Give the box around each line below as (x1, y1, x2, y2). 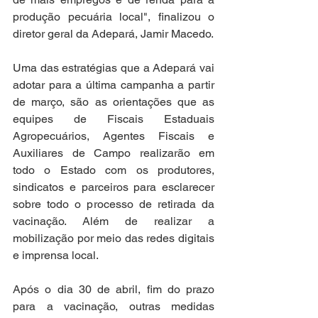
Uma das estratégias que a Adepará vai (13, 61, 214, 75)
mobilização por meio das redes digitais (13, 231, 214, 245)
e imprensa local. (13, 248, 102, 262)
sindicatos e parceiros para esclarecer (13, 180, 214, 194)
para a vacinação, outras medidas (13, 300, 214, 313)
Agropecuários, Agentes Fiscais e (13, 129, 214, 143)
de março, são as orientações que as (13, 95, 214, 109)
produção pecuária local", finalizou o (13, 10, 214, 23)
